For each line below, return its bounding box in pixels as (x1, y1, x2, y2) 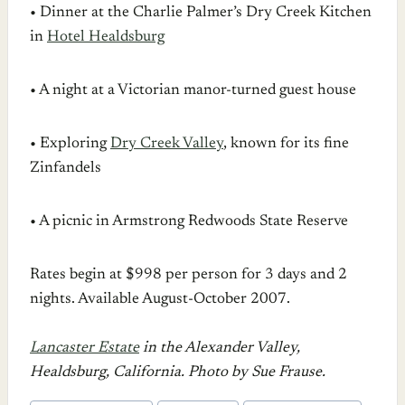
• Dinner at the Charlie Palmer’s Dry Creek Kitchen (30, 5, 372, 21)
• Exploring (30, 136, 110, 152)
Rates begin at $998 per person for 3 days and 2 (30, 267, 347, 283)
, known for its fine (223, 136, 349, 152)
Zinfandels (30, 160, 101, 176)
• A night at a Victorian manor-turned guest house (30, 82, 356, 99)
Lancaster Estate (30, 340, 139, 356)
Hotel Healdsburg (47, 29, 165, 45)
